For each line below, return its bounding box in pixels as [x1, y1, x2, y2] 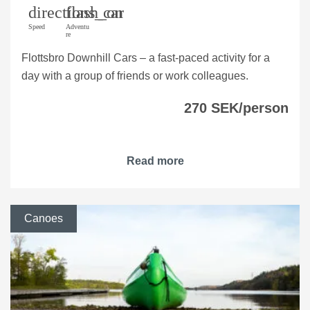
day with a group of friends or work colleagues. [21, 70, 248, 82]
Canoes [24, 212, 63, 225]
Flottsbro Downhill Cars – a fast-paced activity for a [21, 52, 270, 64]
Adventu [66, 23, 89, 31]
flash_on [66, 3, 123, 22]
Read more [126, 155, 184, 167]
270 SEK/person [184, 100, 289, 116]
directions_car [28, 3, 124, 22]
